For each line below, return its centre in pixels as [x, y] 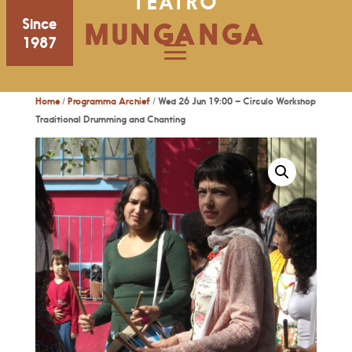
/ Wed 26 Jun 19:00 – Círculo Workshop [233, 101]
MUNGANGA [176, 35]
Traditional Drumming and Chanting [110, 119]
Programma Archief [108, 101]
